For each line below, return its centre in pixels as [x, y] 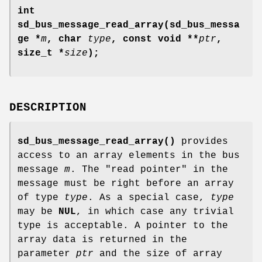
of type [41, 197]
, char [67, 39]
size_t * [41, 53]
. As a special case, [149, 197]
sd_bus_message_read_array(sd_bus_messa [129, 25]
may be [38, 211]
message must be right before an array [126, 183]
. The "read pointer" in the [149, 169]
